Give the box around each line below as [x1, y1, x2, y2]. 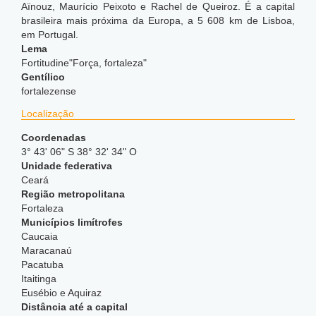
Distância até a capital [21, 301, 128, 312]
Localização [21, 108, 74, 119]
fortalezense [21, 85, 76, 97]
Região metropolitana [21, 188, 125, 200]
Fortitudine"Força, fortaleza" [21, 57, 147, 68]
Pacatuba [21, 259, 63, 270]
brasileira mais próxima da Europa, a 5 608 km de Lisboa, [21, 15, 295, 26]
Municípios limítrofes [21, 217, 123, 228]
